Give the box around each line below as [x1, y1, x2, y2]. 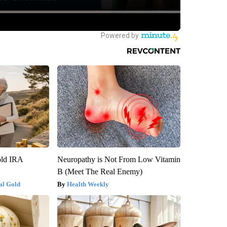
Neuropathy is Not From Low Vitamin [57, 155, 180, 164]
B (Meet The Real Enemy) [57, 167, 142, 176]
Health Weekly [66, 180, 109, 188]
